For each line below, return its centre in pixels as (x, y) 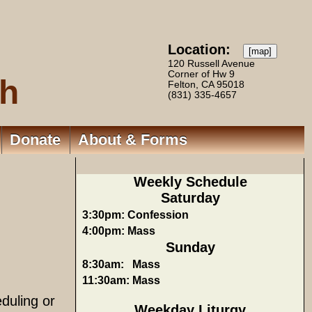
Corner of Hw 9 (201, 74)
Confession (158, 214)
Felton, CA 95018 (206, 85)
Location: (205, 49)
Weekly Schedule (190, 182)
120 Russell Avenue (211, 64)
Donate (35, 140)
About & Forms (132, 140)
